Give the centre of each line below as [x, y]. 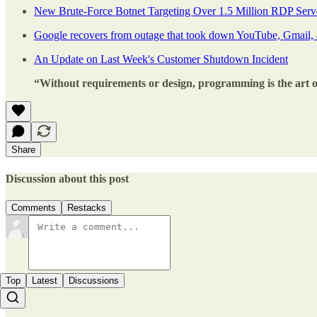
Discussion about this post [67, 178]
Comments [34, 207]
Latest [45, 280]
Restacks [87, 207]
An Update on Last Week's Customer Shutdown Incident [161, 59]
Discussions [94, 280]
